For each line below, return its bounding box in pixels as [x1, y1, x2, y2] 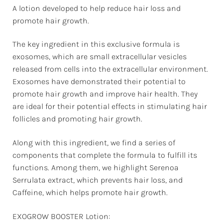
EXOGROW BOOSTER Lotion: [12, 211, 110, 221]
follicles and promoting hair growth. [12, 114, 142, 124]
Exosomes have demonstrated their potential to [12, 77, 186, 87]
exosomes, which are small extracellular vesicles [12, 52, 187, 62]
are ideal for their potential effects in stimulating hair [12, 102, 207, 111]
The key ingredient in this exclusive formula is [12, 39, 180, 49]
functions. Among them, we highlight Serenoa [12, 163, 179, 173]
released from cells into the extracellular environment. [12, 64, 208, 74]
